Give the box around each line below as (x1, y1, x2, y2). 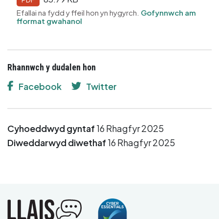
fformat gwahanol (17, 16, 82, 25)
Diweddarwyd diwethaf (7, 136, 106, 148)
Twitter (86, 80, 117, 92)
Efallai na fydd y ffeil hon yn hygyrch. (17, 7, 141, 17)
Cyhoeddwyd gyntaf (7, 122, 95, 134)
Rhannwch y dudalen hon (7, 62, 96, 72)
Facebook (19, 80, 62, 92)
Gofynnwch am (141, 7, 196, 17)
